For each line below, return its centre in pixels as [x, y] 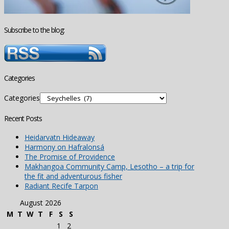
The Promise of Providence [70, 157]
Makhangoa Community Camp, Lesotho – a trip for [109, 167]
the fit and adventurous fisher [73, 176]
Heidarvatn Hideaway [60, 138]
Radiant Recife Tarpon [61, 186]
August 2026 [40, 203]
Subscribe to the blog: [34, 30]
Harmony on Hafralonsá [64, 147]
